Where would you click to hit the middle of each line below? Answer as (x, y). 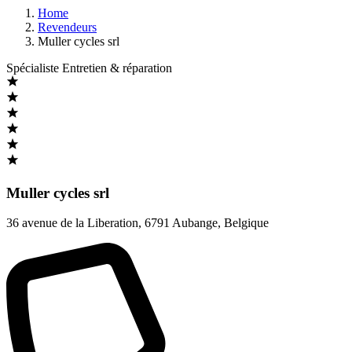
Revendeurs (67, 27)
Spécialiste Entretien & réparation (89, 68)
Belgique (246, 223)
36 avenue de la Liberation (72, 223)
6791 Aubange (181, 223)
